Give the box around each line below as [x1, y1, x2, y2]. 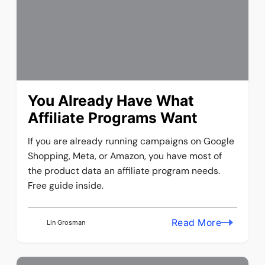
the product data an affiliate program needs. [28, 164, 221, 177]
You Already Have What [28, 92, 195, 110]
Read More [171, 216, 222, 228]
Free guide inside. [28, 179, 104, 192]
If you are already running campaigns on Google [28, 135, 235, 148]
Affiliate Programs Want [28, 109, 198, 127]
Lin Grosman [46, 218, 85, 227]
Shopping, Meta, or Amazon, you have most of [28, 150, 222, 163]
